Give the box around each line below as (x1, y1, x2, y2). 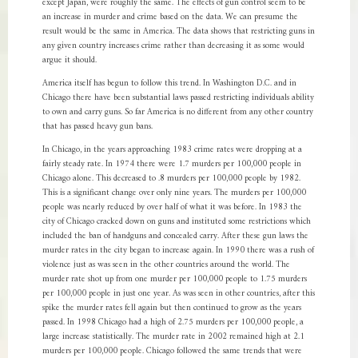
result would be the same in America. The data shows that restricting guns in (42, 24, 315, 39)
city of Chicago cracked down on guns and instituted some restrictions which (42, 214, 311, 229)
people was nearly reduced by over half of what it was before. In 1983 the (42, 200, 302, 215)
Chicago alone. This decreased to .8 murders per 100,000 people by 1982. (42, 171, 300, 186)
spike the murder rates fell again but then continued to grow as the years (42, 300, 301, 316)
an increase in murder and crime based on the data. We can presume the (42, 10, 298, 25)
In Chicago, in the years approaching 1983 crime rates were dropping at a (42, 142, 302, 157)
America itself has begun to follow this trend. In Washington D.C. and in (42, 76, 296, 91)
